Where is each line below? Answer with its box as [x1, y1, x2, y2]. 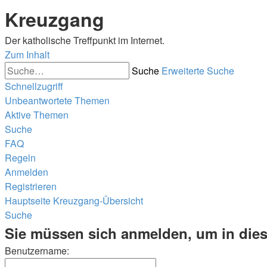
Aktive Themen [5, 108, 69, 122]
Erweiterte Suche [162, 64, 234, 77]
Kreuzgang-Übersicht [53, 194, 143, 207]
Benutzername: [5, 244, 69, 257]
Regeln [5, 151, 36, 164]
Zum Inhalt [5, 48, 49, 61]
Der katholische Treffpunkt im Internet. [5, 33, 164, 47]
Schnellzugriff [5, 79, 63, 93]
